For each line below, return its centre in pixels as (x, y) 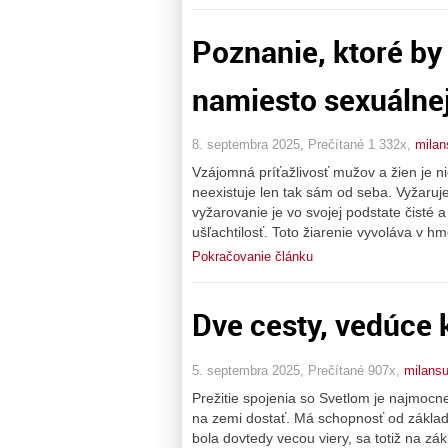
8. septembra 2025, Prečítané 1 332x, (303, 145)
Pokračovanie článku (252, 257)
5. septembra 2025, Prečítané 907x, (298, 370)
